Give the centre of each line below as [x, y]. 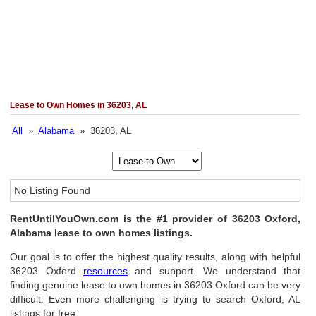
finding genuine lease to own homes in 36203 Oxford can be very [156, 285]
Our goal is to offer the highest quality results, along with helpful [156, 257]
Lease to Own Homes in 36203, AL [79, 105]
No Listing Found [53, 190]
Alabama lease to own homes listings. [102, 233]
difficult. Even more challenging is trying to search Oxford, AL [156, 299]
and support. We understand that [214, 271]
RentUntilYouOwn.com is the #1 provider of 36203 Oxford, [156, 219]
